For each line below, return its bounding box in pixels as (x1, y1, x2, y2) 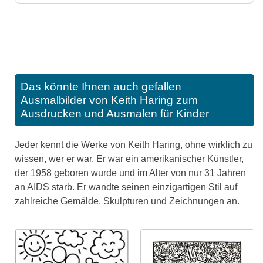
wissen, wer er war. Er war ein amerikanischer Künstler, (15, 154, 244, 164)
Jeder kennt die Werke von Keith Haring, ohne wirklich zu (15, 140, 252, 150)
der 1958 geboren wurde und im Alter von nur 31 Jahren (15, 168, 246, 178)
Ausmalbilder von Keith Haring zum (21, 94, 198, 107)
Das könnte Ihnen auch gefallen (21, 80, 181, 93)
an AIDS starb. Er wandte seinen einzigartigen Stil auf (15, 182, 237, 193)
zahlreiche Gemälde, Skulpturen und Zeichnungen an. (15, 196, 240, 207)
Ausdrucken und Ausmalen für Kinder (21, 107, 209, 120)
